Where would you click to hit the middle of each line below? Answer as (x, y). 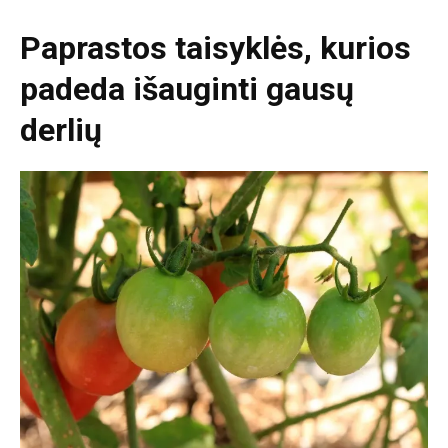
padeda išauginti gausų (187, 88)
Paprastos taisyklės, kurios (215, 47)
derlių (61, 129)
